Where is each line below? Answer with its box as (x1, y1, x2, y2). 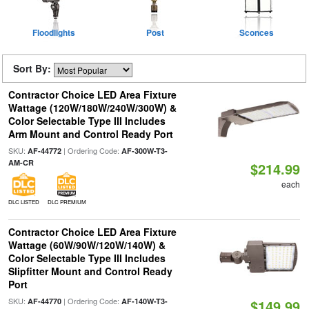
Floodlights (32, 26, 76, 39)
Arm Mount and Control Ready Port (8, 127, 173, 141)
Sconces (239, 26, 275, 39)
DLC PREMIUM (47, 198, 86, 206)
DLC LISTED (8, 198, 39, 206)
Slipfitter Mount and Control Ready (8, 264, 172, 278)
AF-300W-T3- (121, 146, 168, 156)
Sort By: (13, 61, 54, 75)
